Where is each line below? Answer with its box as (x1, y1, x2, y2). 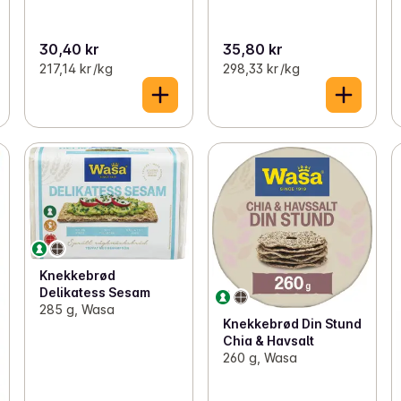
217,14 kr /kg (38, 61, 113, 77)
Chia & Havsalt (222, 333, 314, 349)
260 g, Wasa (222, 350, 297, 366)
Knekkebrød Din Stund (222, 316, 362, 332)
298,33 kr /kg (222, 61, 300, 77)
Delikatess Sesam (38, 285, 150, 301)
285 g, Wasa (38, 302, 115, 318)
